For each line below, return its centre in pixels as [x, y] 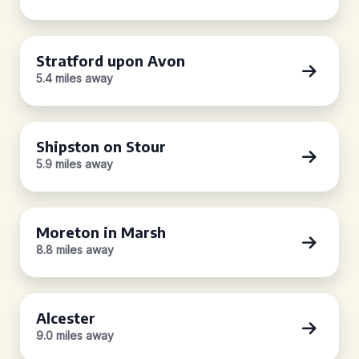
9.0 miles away [75, 335]
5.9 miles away [75, 164]
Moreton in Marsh [101, 232]
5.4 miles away [75, 78]
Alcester [66, 318]
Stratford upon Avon [111, 61]
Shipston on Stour [101, 146]
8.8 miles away [75, 250]
